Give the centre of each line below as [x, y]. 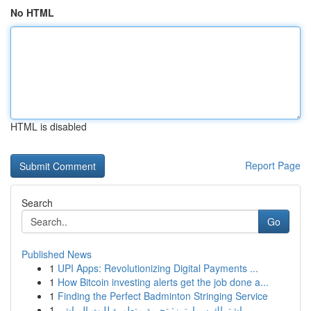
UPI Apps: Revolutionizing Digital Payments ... [158, 268]
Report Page [273, 165]
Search [37, 203]
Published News [57, 254]
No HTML [32, 12]
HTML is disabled [49, 126]
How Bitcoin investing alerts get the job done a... [163, 282]
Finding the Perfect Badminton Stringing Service [163, 296]
